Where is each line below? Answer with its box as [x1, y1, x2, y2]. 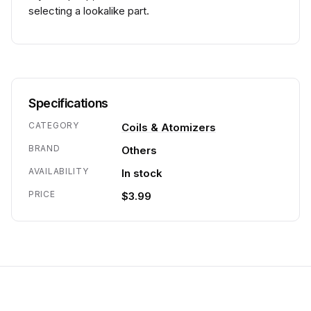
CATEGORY [28, 120, 79, 131]
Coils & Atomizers [121, 121, 216, 134]
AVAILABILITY [28, 166, 89, 176]
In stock [121, 167, 162, 180]
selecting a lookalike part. [28, 4, 149, 17]
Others [121, 144, 157, 157]
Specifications [28, 96, 108, 110]
